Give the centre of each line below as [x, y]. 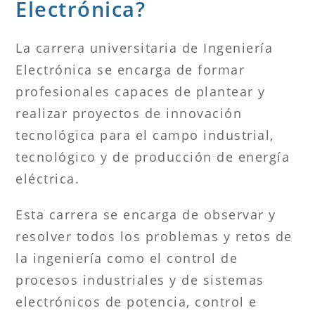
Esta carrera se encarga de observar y [146, 214]
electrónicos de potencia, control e [136, 301]
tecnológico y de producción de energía [153, 156]
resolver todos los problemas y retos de [154, 236]
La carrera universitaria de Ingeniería [144, 47]
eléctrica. [48, 178]
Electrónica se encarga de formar [130, 69]
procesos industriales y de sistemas [140, 279]
